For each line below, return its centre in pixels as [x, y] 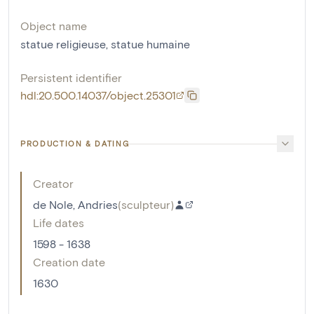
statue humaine [150, 44]
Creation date [69, 262]
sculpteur [146, 205]
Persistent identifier [71, 78]
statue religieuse [63, 44]
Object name [54, 26]
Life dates [59, 223]
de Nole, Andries [75, 205]
